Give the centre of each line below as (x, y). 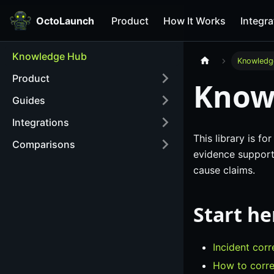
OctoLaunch (65, 20)
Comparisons (44, 144)
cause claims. (224, 170)
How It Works (194, 20)
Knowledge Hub (50, 56)
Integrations (41, 122)
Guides (29, 100)
